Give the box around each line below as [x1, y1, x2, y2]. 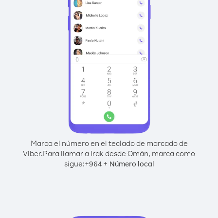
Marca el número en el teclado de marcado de [30, 138, 188, 148]
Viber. [23, 148, 43, 158]
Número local [109, 159, 154, 168]
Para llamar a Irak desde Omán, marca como [43, 148, 195, 158]
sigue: [64, 159, 85, 168]
